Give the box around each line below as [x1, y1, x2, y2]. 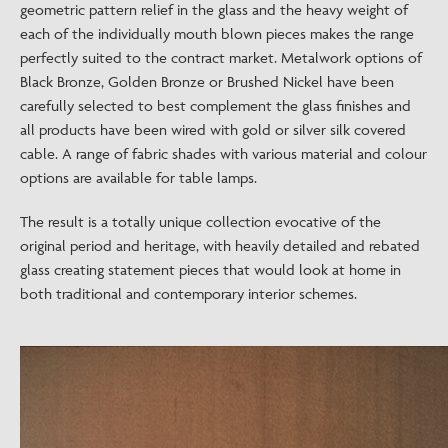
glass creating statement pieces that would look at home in [20, 260, 401, 279]
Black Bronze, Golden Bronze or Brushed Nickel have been [20, 72, 394, 91]
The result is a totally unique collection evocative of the [20, 212, 381, 231]
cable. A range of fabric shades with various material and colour [20, 144, 427, 163]
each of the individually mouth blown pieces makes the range [20, 24, 414, 43]
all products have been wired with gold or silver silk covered [20, 120, 406, 139]
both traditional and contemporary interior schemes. [20, 284, 357, 303]
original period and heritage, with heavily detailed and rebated [20, 236, 420, 255]
